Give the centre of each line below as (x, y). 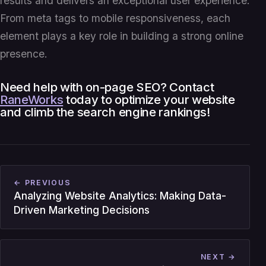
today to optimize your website (149, 100)
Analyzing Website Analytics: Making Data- (120, 196)
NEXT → (218, 256)
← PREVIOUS (42, 183)
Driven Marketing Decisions (82, 210)
